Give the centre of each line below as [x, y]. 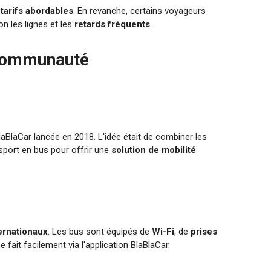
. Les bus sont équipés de [100, 232]
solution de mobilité [154, 150]
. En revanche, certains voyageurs [140, 11]
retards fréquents [113, 24]
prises [204, 232]
